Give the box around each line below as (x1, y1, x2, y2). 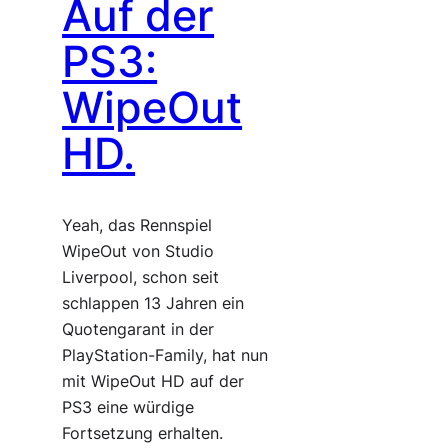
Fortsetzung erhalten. (62, 423, 224, 443)
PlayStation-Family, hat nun (62, 345, 269, 365)
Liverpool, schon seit (62, 267, 220, 287)
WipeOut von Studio (62, 241, 215, 261)
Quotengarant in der (62, 319, 215, 339)
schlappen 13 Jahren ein (62, 293, 245, 313)
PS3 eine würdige (62, 397, 195, 417)
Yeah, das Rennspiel (62, 215, 213, 235)
